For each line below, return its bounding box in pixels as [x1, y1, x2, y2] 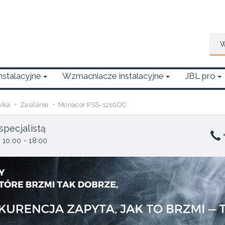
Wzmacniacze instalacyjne [62, 71, 164, 81]
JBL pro [185, 71, 215, 81]
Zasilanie [20, 101, 49, 108]
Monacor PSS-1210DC [58, 101, 127, 108]
